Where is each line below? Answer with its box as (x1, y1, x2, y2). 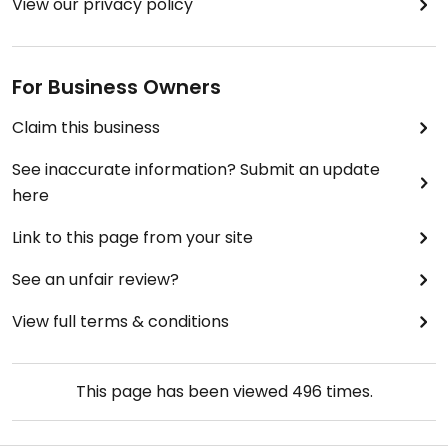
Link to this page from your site (12, 226, 253, 249)
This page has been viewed (75, 380, 292, 403)
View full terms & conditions (12, 310, 229, 333)
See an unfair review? (12, 268, 179, 291)
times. (321, 380, 373, 403)
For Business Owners (12, 73, 221, 101)
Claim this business (12, 116, 160, 139)
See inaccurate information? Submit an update (12, 158, 380, 181)
